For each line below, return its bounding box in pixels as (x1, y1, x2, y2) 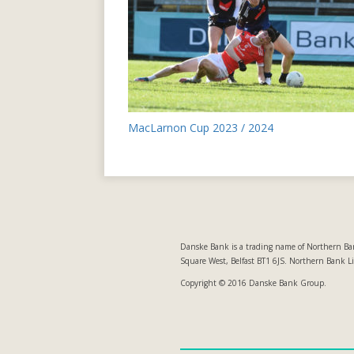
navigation (127, 142, 244, 175)
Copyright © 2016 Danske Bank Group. (180, 277, 326, 288)
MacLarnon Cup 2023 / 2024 (128, 120, 273, 135)
